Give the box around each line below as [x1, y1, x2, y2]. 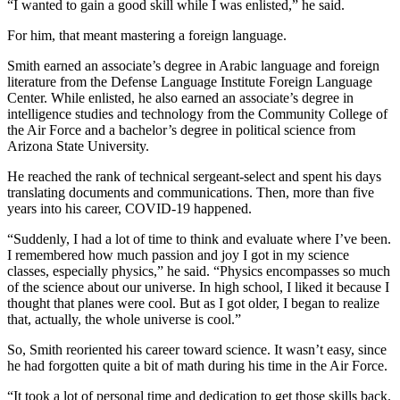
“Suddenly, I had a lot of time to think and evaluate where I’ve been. [7, 231, 391, 247]
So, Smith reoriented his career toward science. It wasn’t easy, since [7, 342, 387, 358]
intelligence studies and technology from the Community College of [7, 106, 387, 122]
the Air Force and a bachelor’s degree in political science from [7, 122, 355, 138]
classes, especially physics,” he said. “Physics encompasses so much [7, 263, 390, 279]
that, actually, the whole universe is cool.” [7, 312, 241, 328]
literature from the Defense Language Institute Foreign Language [7, 74, 372, 90]
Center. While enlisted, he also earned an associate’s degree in [7, 90, 354, 106]
